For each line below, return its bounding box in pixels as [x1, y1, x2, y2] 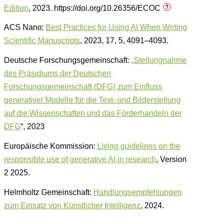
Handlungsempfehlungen [93, 188, 182, 196]
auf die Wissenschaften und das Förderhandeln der [4, 109, 182, 118]
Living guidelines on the [97, 142, 180, 151]
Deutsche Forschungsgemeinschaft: [4, 56, 131, 65]
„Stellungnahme [131, 56, 187, 65]
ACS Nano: [4, 23, 46, 32]
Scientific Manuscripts [4, 36, 80, 45]
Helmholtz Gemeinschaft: [4, 188, 93, 196]
